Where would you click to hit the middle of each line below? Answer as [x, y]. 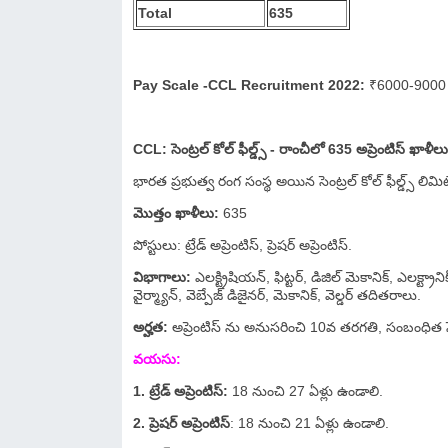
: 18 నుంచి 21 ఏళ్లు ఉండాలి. [311, 423]
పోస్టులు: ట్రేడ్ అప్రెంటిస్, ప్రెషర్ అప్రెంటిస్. [244, 245]
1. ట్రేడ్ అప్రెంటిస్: [180, 391]
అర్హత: [152, 327]
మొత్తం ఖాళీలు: [176, 213]
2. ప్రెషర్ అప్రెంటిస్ [181, 423]
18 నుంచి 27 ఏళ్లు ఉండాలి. [305, 391]
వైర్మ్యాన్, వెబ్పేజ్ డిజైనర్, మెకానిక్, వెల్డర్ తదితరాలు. [277, 295]
